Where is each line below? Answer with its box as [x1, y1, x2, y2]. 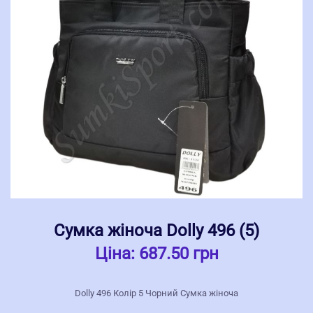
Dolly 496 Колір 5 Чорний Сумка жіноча [75, 287, 238, 298]
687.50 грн [138, 243, 219, 263]
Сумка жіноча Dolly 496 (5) [54, 220, 259, 240]
